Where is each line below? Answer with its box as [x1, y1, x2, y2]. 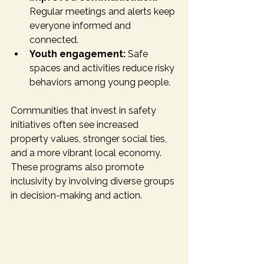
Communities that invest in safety [11, 104, 159, 116]
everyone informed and [29, 19, 133, 31]
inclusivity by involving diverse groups [11, 175, 177, 187]
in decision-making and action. [11, 189, 142, 201]
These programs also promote [11, 161, 146, 173]
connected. [29, 34, 78, 45]
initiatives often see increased [11, 118, 141, 130]
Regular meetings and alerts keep [29, 5, 177, 17]
